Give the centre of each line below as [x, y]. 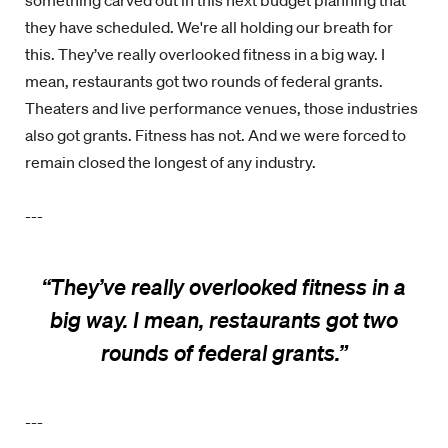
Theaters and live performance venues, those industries [221, 108]
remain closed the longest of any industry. [170, 162]
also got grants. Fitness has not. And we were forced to [215, 135]
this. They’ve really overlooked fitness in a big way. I [205, 54]
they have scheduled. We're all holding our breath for [209, 27]
